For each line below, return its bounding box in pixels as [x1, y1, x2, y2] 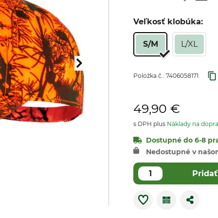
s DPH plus [133, 120, 167, 127]
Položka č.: [133, 72, 166, 79]
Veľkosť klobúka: [133, 17, 203, 26]
